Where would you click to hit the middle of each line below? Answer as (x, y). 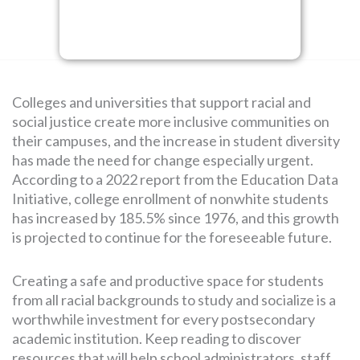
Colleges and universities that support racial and (162, 102)
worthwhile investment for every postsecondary (164, 319)
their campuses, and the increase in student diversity (176, 141)
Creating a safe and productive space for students (168, 280)
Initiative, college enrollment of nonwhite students (170, 198)
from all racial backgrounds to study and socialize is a (174, 300)
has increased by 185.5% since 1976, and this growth (176, 218)
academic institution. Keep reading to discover (157, 338)
